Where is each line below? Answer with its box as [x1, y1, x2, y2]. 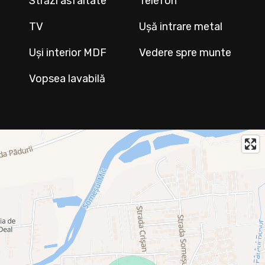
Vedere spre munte [139, 46, 232, 59]
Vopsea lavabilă [28, 72, 105, 85]
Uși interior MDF [28, 46, 106, 59]
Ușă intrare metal [139, 20, 223, 33]
